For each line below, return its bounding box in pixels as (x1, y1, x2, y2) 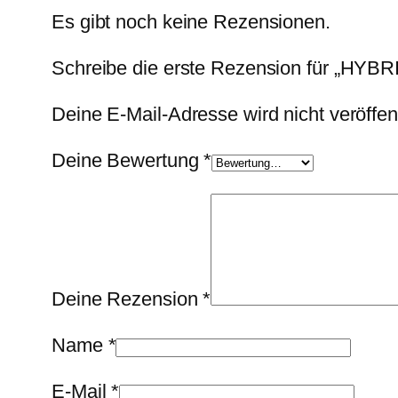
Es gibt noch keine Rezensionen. (52, 10, 330, 33)
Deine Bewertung (52, 148, 204, 171)
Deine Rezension (52, 287, 203, 310)
